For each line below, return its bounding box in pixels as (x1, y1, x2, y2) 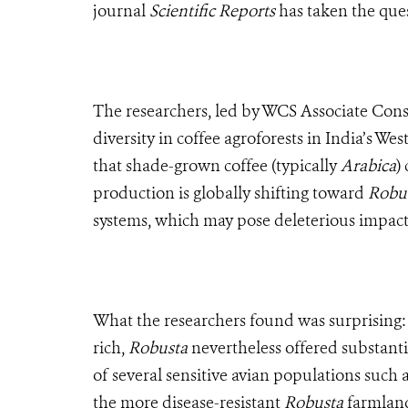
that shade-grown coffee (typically (93, 154, 341, 177)
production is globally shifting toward (93, 181, 368, 204)
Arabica (341, 154, 396, 177)
